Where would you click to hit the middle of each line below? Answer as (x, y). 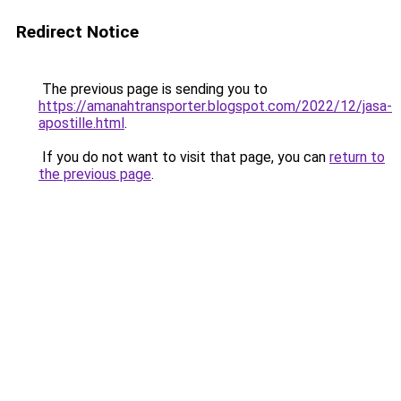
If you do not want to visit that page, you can (184, 157)
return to (357, 157)
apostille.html (81, 123)
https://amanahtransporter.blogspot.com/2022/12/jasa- (215, 106)
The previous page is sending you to (153, 89)
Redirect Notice (77, 32)
